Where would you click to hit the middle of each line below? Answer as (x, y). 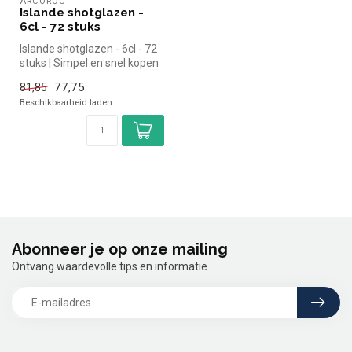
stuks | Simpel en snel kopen (89, 62)
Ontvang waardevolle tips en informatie (110, 267)
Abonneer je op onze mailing (120, 250)
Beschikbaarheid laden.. (68, 103)
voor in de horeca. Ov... (74, 77)
